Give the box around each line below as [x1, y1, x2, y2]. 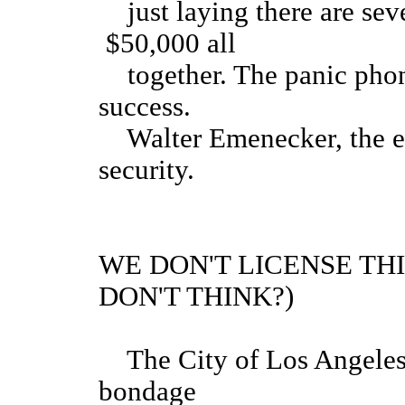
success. [99, 91, 191, 123]
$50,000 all [99, 28, 236, 60]
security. [99, 155, 194, 186]
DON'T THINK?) [99, 281, 294, 313]
